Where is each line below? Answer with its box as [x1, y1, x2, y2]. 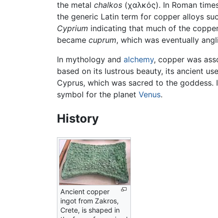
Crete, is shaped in [60, 205, 120, 214]
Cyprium [57, 23, 88, 34]
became [57, 35, 89, 45]
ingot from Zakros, [60, 196, 119, 205]
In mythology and [57, 54, 124, 65]
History [57, 111, 99, 126]
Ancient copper [60, 187, 109, 196]
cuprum [89, 35, 116, 45]
